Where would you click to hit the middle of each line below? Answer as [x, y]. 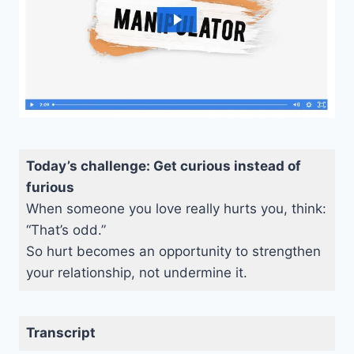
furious [50, 188]
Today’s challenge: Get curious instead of [163, 166]
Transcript [60, 333]
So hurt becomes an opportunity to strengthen [173, 252]
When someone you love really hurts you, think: [176, 209]
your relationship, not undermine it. [136, 273]
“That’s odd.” [66, 230]
